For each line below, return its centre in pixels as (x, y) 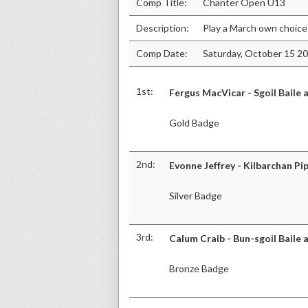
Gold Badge (194, 123)
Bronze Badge (199, 268)
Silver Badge (196, 196)
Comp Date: (162, 53)
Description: (163, 28)
